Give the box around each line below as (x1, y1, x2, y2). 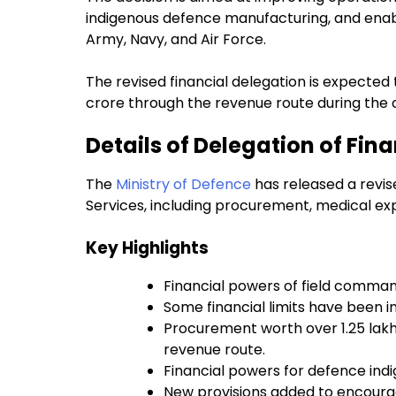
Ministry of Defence (116, 174, 251, 195)
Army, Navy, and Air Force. (86, 29, 270, 50)
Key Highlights (86, 236, 209, 261)
